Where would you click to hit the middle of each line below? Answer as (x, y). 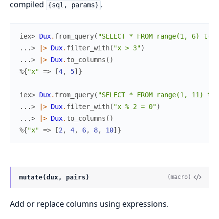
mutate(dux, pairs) (54, 177)
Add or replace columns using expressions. (89, 204)
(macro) (179, 177)
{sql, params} (73, 5)
